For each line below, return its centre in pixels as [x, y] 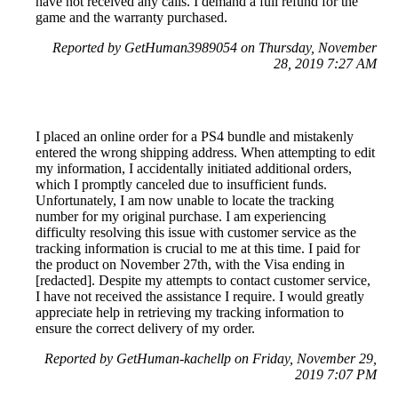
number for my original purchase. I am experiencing [181, 217]
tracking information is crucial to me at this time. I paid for [198, 249]
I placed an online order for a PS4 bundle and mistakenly [195, 137]
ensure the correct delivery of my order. [145, 329]
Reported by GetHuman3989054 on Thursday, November [215, 48]
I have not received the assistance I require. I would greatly [200, 297]
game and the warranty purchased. [131, 18]
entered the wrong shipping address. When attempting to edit [205, 153]
